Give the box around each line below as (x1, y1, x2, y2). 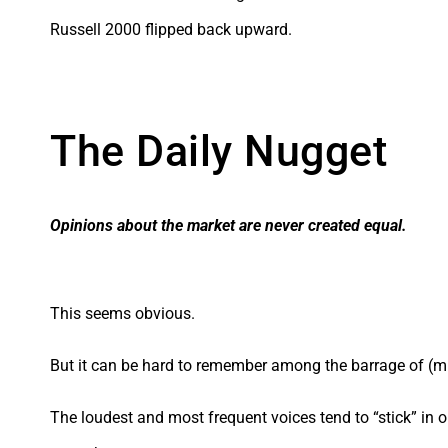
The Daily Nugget (50, 125, 387, 176)
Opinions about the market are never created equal (50, 215, 402, 235)
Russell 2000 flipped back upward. (50, 19, 292, 39)
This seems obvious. (50, 303, 195, 323)
